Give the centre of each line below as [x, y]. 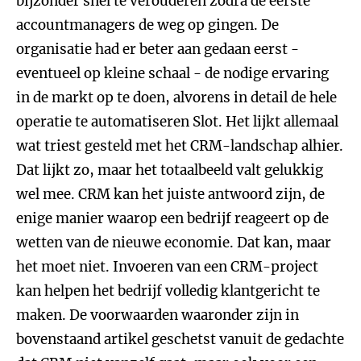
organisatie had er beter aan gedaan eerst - [158, 49]
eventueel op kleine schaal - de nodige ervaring [172, 73]
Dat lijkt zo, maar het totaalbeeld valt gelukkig [170, 170]
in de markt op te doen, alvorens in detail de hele [176, 98]
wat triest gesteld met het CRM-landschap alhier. [180, 146]
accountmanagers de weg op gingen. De [147, 25]
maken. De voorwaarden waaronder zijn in [158, 315]
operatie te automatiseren [104, 122]
